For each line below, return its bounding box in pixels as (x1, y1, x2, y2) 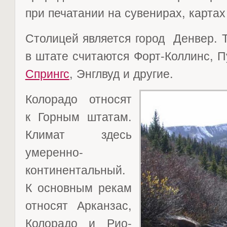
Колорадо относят (25, 89, 132, 107)
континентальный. (25, 160, 126, 178)
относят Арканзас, (25, 196, 132, 213)
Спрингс (25, 64, 69, 82)
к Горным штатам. (25, 107, 132, 125)
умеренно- (25, 142, 83, 160)
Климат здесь (25, 125, 132, 142)
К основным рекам (25, 178, 132, 196)
